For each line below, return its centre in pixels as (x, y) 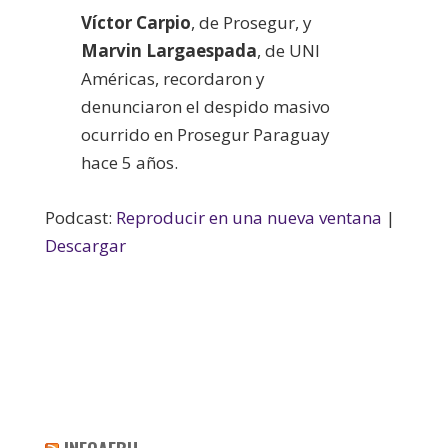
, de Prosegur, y (251, 22)
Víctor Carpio (135, 22)
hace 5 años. (129, 162)
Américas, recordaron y (172, 78)
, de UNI (288, 50)
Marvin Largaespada (168, 50)
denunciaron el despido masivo (205, 106)
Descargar (85, 245)
